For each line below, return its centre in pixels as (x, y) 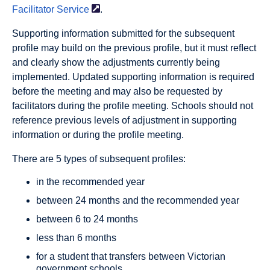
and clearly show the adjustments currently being (116, 62)
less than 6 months (76, 238)
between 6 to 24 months (87, 219)
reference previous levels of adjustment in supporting (124, 120)
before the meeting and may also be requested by (117, 91)
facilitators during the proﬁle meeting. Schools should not (133, 106)
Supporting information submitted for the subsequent (123, 33)
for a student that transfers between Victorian (131, 256)
